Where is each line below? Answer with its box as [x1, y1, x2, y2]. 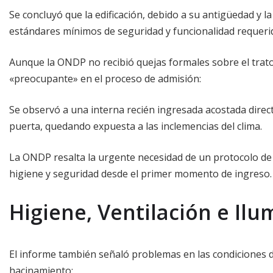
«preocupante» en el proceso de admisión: [9, 71, 201, 85]
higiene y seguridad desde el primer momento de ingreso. [9, 166, 272, 180]
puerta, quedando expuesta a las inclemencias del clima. [9, 119, 262, 133]
